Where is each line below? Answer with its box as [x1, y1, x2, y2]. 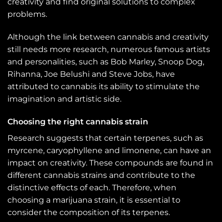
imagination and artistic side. [7, 94, 121, 104]
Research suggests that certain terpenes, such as [7, 133, 203, 143]
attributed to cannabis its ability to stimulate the [7, 82, 200, 92]
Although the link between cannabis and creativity [7, 32, 209, 42]
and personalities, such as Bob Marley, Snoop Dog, [7, 57, 204, 67]
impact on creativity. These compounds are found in [7, 158, 213, 167]
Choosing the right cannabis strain [7, 116, 150, 126]
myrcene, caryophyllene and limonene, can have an [7, 145, 211, 155]
